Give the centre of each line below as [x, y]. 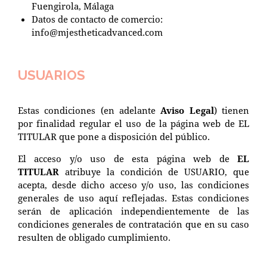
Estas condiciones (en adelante [89, 110]
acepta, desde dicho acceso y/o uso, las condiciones [133, 184]
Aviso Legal [187, 110]
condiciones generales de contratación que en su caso [133, 224]
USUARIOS [52, 75]
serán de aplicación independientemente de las [133, 211]
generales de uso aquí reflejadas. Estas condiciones [133, 198]
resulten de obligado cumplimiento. [94, 237]
